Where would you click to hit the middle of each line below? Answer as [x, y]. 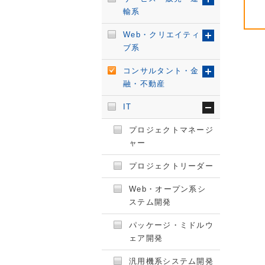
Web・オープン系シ [167, 189]
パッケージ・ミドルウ [172, 225]
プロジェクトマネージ [172, 130]
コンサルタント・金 [161, 71]
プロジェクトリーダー [171, 166]
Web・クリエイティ [161, 35]
